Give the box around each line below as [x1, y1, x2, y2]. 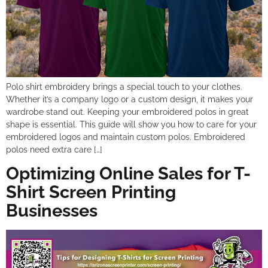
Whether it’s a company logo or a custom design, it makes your [6, 95, 253, 104]
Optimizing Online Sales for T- [6, 163, 251, 184]
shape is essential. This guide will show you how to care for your [6, 120, 257, 129]
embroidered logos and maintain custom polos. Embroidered [6, 132, 245, 142]
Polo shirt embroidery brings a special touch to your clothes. [6, 82, 242, 92]
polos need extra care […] [6, 145, 102, 154]
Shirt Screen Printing [6, 182, 176, 203]
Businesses [6, 200, 98, 221]
